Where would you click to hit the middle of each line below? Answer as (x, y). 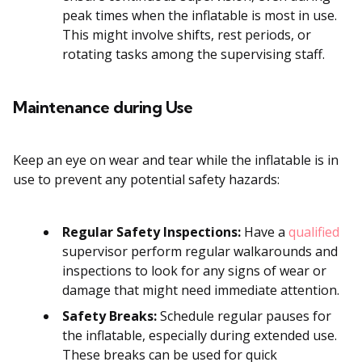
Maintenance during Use (103, 107)
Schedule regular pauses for (244, 316)
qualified (314, 232)
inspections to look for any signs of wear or (194, 271)
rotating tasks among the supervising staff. (194, 55)
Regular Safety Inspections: (152, 232)
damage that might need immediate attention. (201, 290)
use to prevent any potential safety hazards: (146, 180)
